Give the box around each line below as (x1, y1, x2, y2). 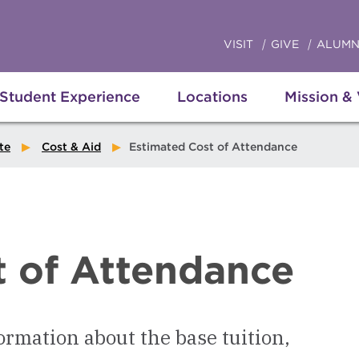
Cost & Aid (42, 140, 101, 153)
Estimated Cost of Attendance (129, 140, 297, 153)
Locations (177, 88, 248, 105)
